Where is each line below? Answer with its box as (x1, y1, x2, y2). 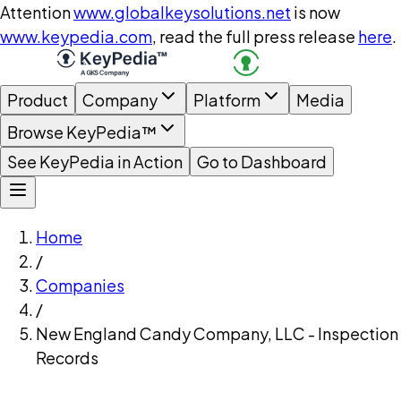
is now (294, 2, 340, 22)
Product (7, 90, 68, 110)
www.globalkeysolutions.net (73, 2, 291, 22)
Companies (36, 275, 124, 295)
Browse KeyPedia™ (7, 122, 157, 142)
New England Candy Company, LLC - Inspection (36, 323, 398, 344)
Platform (193, 90, 260, 110)
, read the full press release (152, 26, 355, 47)
